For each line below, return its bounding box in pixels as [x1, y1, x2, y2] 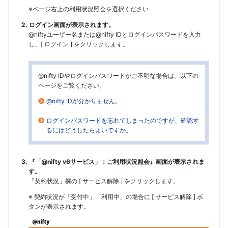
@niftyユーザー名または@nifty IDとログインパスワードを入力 [28, 31, 201, 39]
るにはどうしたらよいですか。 [46, 126, 132, 134]
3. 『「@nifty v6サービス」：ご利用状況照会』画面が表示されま [21, 158, 205, 166]
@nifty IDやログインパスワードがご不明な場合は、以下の [38, 72, 198, 80]
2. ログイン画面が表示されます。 [21, 21, 115, 29]
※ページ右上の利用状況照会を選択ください [28, 5, 149, 13]
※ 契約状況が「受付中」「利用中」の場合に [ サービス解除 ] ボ [28, 193, 203, 201]
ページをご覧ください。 [38, 81, 105, 90]
